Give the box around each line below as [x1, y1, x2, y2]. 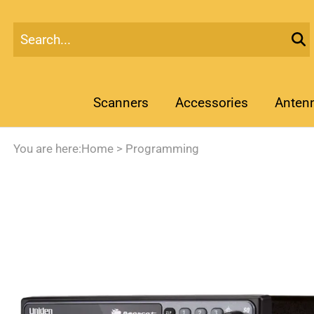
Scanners [93, 95, 149, 111]
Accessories [175, 95, 248, 111]
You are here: [13, 142, 81, 156]
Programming [125, 142, 199, 156]
